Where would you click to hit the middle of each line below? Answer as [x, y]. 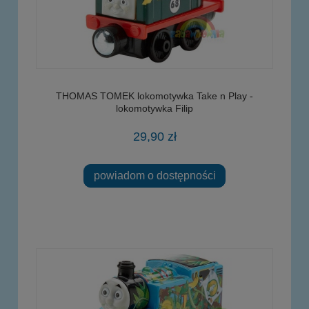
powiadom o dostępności [154, 176]
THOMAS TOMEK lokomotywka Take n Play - [154, 96]
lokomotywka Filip [154, 108]
